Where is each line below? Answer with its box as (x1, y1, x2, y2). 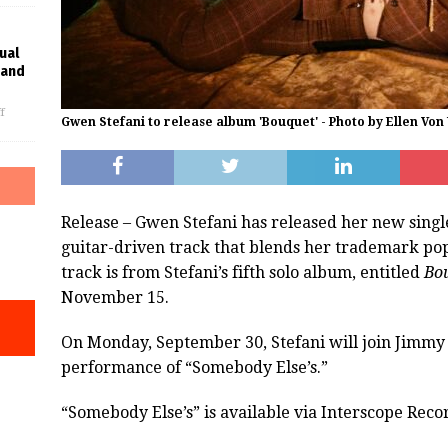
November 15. (60, 288, 169, 308)
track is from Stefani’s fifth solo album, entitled (60, 263, 424, 283)
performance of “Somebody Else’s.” (60, 358, 328, 378)
